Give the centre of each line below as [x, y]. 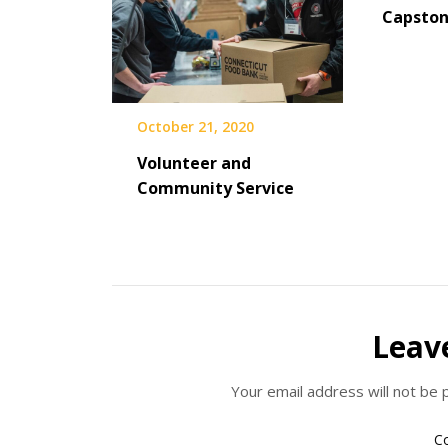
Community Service [215, 187]
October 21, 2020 [195, 126]
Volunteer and [194, 162]
